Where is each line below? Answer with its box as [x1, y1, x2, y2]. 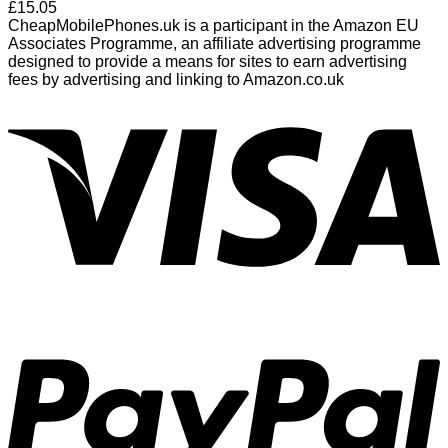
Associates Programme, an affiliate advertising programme [8, 35, 421, 53]
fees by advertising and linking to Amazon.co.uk [8, 71, 344, 89]
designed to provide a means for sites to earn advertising [8, 53, 407, 71]
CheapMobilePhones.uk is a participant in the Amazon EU [8, 17, 419, 35]
